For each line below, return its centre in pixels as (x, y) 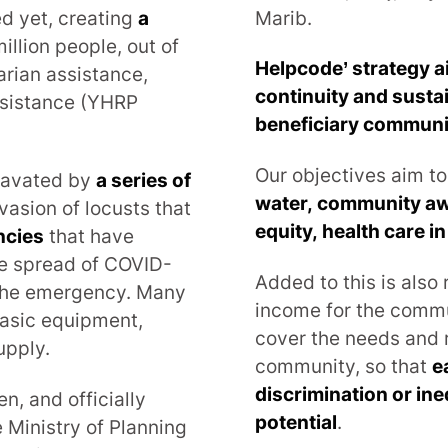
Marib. (284, 18)
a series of (144, 181)
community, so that (344, 366)
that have (89, 237)
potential (296, 422)
